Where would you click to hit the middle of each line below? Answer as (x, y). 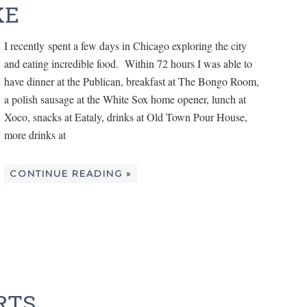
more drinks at (35, 135)
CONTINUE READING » (71, 174)
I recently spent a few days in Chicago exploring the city (125, 46)
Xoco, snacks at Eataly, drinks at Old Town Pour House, (126, 117)
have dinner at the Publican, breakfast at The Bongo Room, (132, 82)
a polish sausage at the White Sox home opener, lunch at (125, 99)
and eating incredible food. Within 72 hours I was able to (128, 64)
